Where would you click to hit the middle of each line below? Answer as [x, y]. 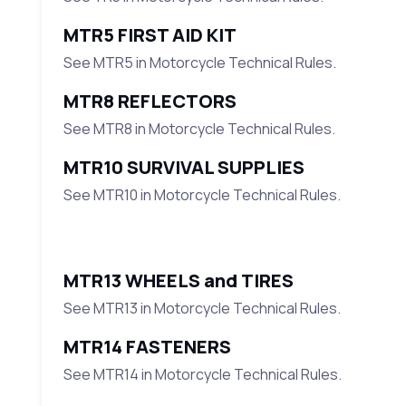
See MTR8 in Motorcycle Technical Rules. [199, 129]
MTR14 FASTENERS [147, 347]
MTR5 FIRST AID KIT [150, 35]
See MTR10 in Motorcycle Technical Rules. [202, 195]
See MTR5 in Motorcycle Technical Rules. [199, 63]
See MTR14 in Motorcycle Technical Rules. [202, 375]
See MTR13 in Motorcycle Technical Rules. [202, 309]
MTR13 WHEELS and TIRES [178, 281]
